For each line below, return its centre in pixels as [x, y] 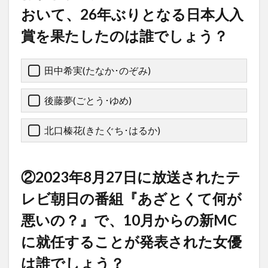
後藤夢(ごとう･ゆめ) [88, 100]
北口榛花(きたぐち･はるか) [102, 130]
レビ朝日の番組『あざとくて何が [131, 199]
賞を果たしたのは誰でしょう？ [124, 36]
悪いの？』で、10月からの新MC [129, 220]
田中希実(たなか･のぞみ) [98, 71]
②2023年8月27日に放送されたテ [131, 177]
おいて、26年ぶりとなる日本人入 [132, 14]
